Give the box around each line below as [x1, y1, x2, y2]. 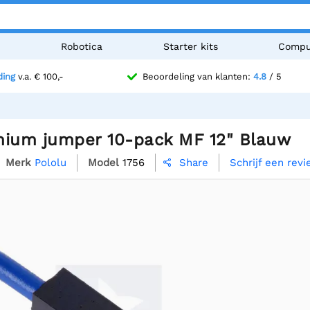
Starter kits [163, 41, 218, 52]
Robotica [61, 41, 103, 52]
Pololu [35, 156, 66, 169]
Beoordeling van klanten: [143, 71, 253, 82]
